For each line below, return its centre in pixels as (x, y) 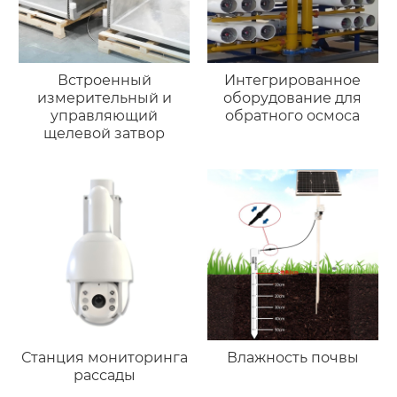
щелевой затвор (105, 134)
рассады (104, 375)
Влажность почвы (292, 357)
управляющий (105, 116)
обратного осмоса (293, 116)
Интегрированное (293, 81)
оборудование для (293, 98)
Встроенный (104, 81)
